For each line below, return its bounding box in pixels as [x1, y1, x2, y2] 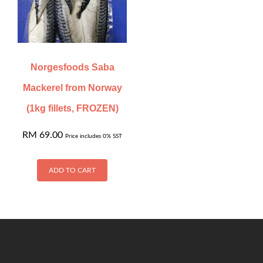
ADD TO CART [49, 167, 96, 174]
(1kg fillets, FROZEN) [26, 103, 119, 114]
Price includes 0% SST [65, 133, 123, 140]
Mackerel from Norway [22, 83, 122, 93]
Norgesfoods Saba [30, 62, 114, 73]
